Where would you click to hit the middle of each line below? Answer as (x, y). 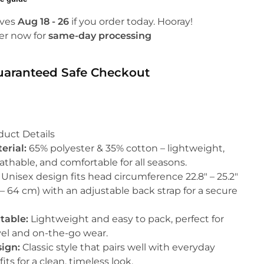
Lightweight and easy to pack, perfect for (126, 219)
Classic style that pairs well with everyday (118, 247)
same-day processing (100, 35)
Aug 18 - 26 (44, 21)
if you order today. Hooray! (131, 21)
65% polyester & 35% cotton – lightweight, (126, 148)
